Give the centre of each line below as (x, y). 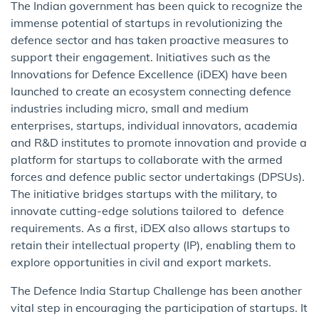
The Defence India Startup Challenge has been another (156, 291)
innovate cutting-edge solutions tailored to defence (147, 211)
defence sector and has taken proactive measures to (150, 40)
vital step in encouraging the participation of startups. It (159, 308)
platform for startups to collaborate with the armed (147, 160)
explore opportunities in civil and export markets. (141, 262)
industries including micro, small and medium (130, 109)
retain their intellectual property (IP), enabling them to (153, 245)
